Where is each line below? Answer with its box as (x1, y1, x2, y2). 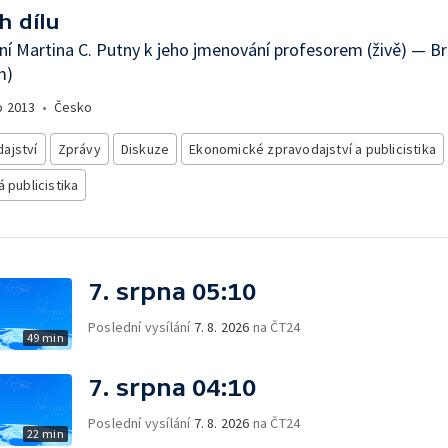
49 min (26, 330, 64, 345)
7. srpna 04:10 (88, 374, 256, 401)
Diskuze (120, 140, 170, 158)
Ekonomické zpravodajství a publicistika (189, 140, 437, 158)
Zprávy (57, 140, 101, 158)
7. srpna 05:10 (88, 278, 256, 305)
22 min (26, 426, 64, 441)
